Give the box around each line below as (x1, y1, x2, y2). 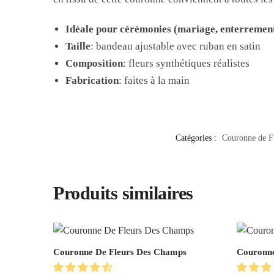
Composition (65, 57, 124, 69)
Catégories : (175, 133, 219, 143)
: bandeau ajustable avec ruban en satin (91, 40, 261, 52)
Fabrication (65, 74, 119, 86)
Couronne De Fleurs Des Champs (53, 246, 187, 257)
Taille (65, 40, 91, 52)
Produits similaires (53, 182, 193, 203)
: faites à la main (119, 74, 190, 86)
